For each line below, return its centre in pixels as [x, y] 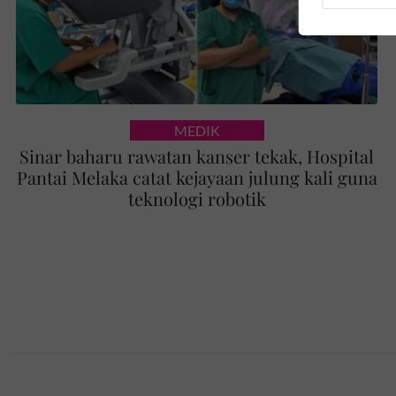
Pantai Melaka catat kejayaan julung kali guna [197, 177]
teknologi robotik [197, 198]
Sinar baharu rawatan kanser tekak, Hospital [197, 156]
